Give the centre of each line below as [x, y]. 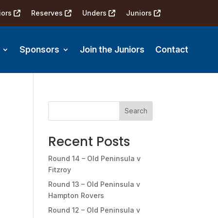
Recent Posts [89, 141]
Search [136, 111]
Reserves [48, 13]
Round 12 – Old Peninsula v [94, 210]
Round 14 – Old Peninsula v [94, 158]
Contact [172, 49]
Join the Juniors [112, 49]
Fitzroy [59, 169]
